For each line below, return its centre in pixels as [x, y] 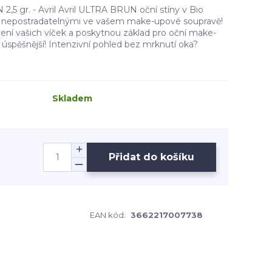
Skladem [72, 98]
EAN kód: [108, 215]
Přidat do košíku [151, 157]
